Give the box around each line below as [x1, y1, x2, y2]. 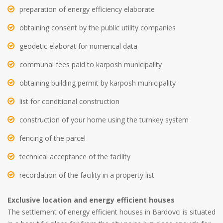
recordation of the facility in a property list [19, 170, 154, 180]
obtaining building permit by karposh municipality [19, 78, 176, 88]
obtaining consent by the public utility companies [19, 23, 176, 33]
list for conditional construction [19, 97, 119, 107]
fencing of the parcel [19, 133, 86, 143]
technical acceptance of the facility [19, 152, 130, 162]
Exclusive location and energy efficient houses [7, 195, 175, 205]
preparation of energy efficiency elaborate [19, 4, 155, 14]
